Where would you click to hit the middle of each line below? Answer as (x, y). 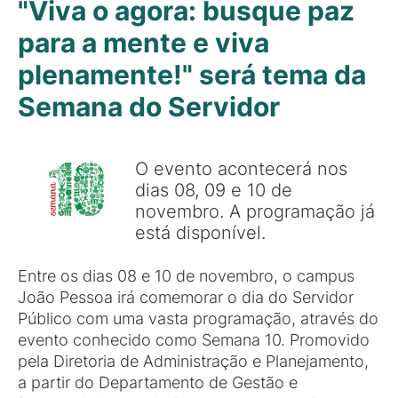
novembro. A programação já (255, 211)
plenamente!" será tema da (192, 75)
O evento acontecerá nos (241, 168)
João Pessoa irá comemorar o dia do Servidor (186, 297)
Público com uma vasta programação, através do (198, 318)
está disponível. (200, 232)
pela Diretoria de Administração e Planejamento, (193, 361)
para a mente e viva (143, 43)
